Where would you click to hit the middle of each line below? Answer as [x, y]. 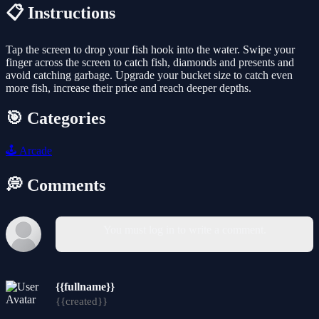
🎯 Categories [56, 118]
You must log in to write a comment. [184, 229]
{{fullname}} [85, 286]
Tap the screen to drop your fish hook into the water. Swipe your [150, 50]
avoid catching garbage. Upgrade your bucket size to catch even [149, 75]
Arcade [35, 150]
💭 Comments [56, 185]
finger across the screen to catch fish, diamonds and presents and [150, 63]
